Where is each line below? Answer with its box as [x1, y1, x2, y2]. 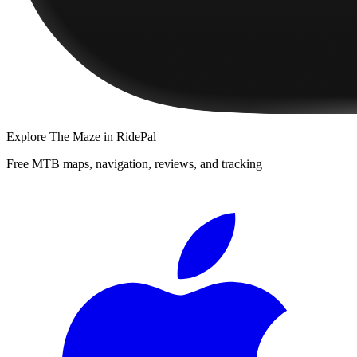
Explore [6, 129, 49, 143]
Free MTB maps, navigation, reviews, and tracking [6, 156, 262, 171]
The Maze [49, 129, 100, 143]
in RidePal [100, 129, 156, 143]
